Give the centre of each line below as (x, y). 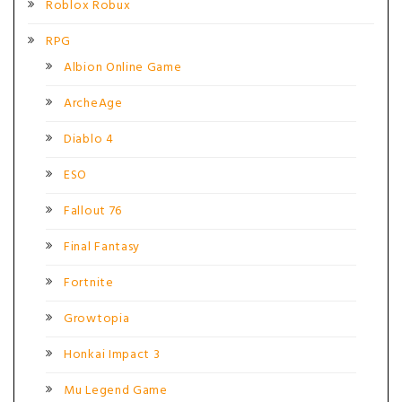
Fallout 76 (93, 211)
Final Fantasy (102, 247)
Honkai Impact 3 (112, 355)
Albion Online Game (123, 68)
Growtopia (97, 319)
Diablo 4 (89, 140)
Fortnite (89, 283)
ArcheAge (93, 104)
